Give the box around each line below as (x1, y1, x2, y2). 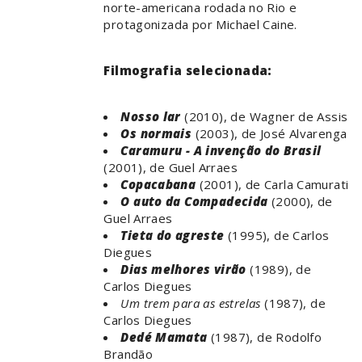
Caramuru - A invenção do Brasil (120, 142, 322, 159)
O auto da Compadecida (120, 193, 268, 210)
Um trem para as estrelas (120, 295, 261, 312)
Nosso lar (120, 108, 181, 125)
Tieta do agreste (120, 227, 225, 244)
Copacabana (120, 176, 196, 193)
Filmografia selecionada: (103, 62, 272, 79)
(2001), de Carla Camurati (196, 176, 349, 193)
